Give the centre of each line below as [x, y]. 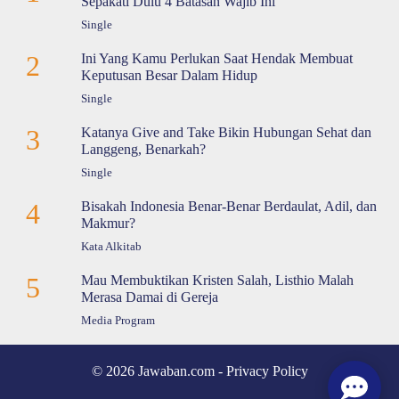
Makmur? [108, 224]
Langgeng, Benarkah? [143, 150]
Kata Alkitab [111, 247]
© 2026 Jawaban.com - [159, 371]
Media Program [118, 321]
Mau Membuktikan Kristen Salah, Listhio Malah [217, 281]
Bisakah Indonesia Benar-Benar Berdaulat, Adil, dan [228, 207]
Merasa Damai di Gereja [149, 297]
